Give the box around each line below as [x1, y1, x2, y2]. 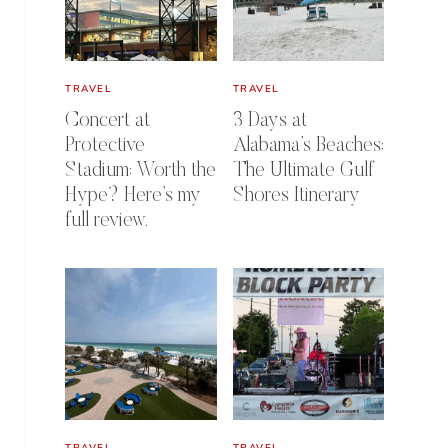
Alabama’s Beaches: [232, 136, 384, 157]
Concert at [65, 111, 150, 132]
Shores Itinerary [232, 186, 360, 207]
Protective [65, 136, 145, 157]
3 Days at [232, 111, 307, 132]
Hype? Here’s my [65, 186, 201, 207]
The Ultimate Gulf [232, 161, 374, 182]
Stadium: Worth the [65, 161, 216, 182]
